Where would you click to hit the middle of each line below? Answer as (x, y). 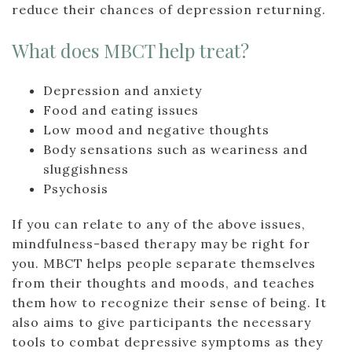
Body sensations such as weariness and (176, 149)
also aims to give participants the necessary (161, 322)
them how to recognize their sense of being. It (169, 302)
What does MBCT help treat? (130, 50)
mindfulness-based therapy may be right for (161, 244)
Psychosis (76, 189)
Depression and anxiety (123, 90)
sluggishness (86, 169)
